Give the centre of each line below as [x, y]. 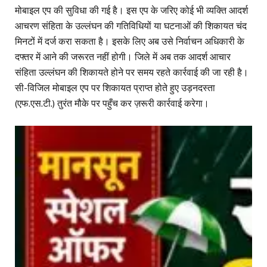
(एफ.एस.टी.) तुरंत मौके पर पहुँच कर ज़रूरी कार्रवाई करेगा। [112, 104]
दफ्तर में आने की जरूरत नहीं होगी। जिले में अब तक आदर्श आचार [123, 57]
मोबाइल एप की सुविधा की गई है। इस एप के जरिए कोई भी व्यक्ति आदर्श [131, 11]
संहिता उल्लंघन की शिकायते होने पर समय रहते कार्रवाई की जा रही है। [132, 73]
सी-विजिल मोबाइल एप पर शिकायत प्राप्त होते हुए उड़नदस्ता [115, 88]
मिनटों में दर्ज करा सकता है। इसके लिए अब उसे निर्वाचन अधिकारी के [130, 42]
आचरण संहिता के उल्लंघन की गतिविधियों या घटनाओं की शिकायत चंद [131, 26]
